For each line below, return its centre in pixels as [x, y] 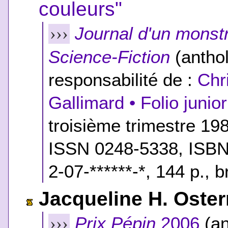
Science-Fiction [109, 56]
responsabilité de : [123, 79]
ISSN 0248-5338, [119, 148]
